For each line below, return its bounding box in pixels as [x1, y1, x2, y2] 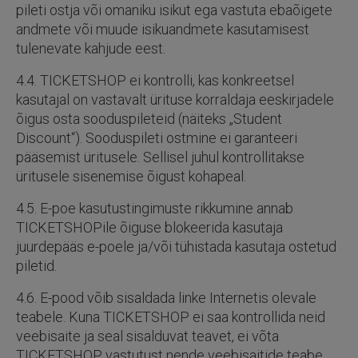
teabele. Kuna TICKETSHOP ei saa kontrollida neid [16, 308, 325, 325]
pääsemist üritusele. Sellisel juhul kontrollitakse [16, 149, 304, 165]
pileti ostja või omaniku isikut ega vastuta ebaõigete [16, 2, 332, 18]
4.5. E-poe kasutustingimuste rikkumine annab [16, 200, 293, 217]
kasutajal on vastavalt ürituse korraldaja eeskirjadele [16, 91, 334, 108]
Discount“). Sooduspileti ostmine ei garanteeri [16, 129, 297, 146]
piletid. [16, 257, 57, 274]
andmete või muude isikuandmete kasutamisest [16, 21, 309, 38]
